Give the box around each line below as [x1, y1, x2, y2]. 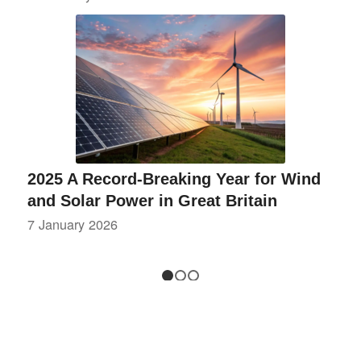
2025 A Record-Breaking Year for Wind [27, 169, 321, 188]
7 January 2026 [27, 214, 118, 234]
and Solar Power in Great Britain [27, 191, 277, 210]
